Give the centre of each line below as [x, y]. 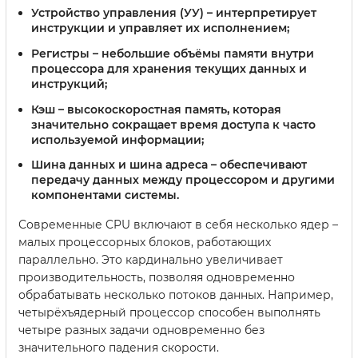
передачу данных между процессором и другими [183, 180]
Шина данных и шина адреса [119, 165]
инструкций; [69, 84]
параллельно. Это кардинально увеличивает [151, 260]
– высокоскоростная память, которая [168, 109]
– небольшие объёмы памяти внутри [202, 53]
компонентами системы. [105, 195]
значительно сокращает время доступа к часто [173, 124]
